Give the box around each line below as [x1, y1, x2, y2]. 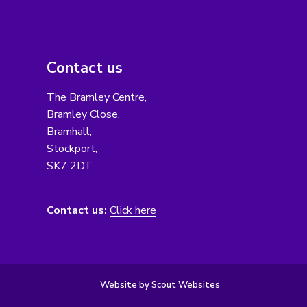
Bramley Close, [46, 107, 120, 123]
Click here [109, 203, 156, 219]
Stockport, [46, 141, 97, 157]
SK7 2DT [46, 158, 93, 174]
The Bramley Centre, [46, 90, 147, 106]
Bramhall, [46, 124, 92, 140]
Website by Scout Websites [100, 279, 220, 292]
